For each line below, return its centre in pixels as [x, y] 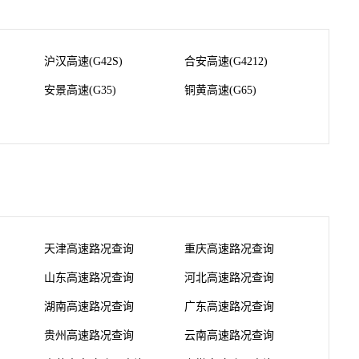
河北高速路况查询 [229, 278]
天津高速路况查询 [89, 249]
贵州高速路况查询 [89, 336]
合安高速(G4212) [226, 62]
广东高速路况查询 [229, 307]
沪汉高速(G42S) [83, 62]
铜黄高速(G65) [220, 91]
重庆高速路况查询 [229, 249]
